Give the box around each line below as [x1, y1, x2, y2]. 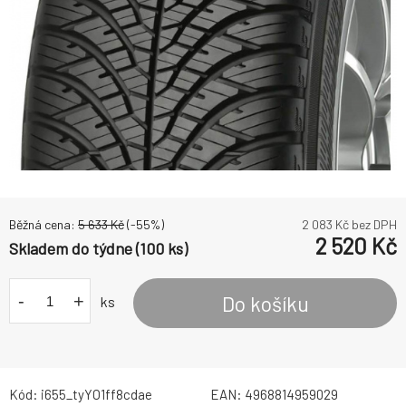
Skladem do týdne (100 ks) [9, 238, 188, 259]
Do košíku [221, 290, 309, 316]
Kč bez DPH [333, 217, 397, 233]
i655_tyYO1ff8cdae [41, 386, 152, 403]
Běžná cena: [9, 217, 78, 233]
